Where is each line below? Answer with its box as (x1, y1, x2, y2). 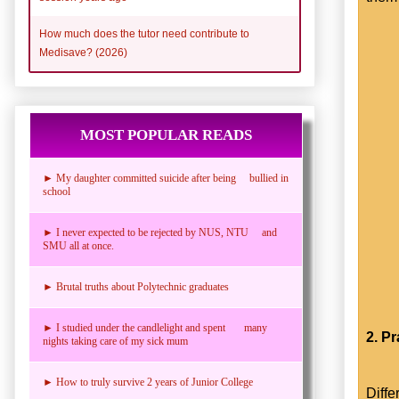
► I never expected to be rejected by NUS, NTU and (43, 225, 277, 239)
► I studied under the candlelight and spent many (43, 321, 267, 334)
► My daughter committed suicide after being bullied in (43, 171, 289, 184)
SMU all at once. (43, 239, 114, 252)
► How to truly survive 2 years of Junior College (43, 375, 253, 388)
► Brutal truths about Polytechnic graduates (43, 280, 229, 293)
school (43, 184, 70, 198)
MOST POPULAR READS (80, 126, 252, 143)
